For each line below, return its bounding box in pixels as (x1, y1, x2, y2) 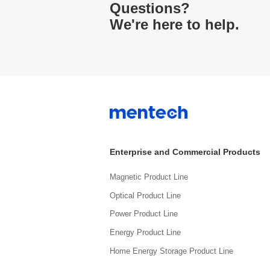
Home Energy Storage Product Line (110, 247, 233, 256)
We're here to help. (110, 16, 239, 33)
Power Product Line (110, 210, 178, 219)
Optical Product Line (110, 191, 181, 200)
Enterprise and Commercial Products (110, 147, 260, 157)
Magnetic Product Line (110, 172, 188, 181)
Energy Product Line (110, 228, 181, 237)
